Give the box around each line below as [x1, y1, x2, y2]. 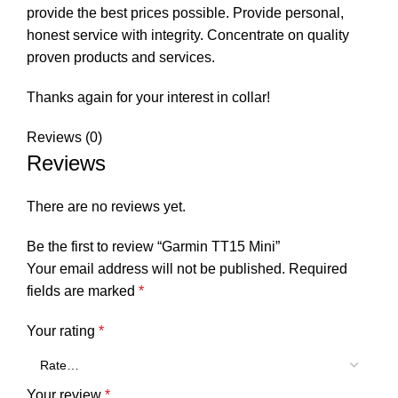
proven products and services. [27, 49, 215, 65]
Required [289, 260, 347, 276]
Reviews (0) [27, 129, 102, 145]
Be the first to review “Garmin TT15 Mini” [27, 238, 280, 254]
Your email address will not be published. [27, 260, 285, 276]
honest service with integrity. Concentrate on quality [27, 27, 349, 43]
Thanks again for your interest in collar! [27, 89, 270, 105]
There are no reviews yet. [27, 198, 186, 214]
